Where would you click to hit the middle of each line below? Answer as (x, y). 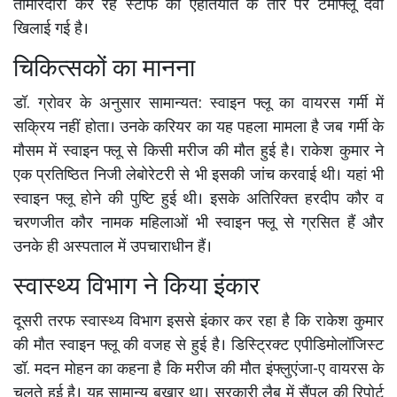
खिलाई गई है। (51, 30)
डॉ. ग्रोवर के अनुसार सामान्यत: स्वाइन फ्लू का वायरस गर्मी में (198, 105)
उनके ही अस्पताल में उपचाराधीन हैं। (113, 248)
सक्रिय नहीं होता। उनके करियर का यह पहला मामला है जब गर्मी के (198, 128)
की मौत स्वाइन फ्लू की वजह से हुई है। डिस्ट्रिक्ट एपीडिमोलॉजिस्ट (198, 346)
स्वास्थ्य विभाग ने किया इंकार (136, 288)
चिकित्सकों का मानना (104, 70)
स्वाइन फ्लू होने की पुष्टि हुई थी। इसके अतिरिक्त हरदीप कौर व (198, 200)
